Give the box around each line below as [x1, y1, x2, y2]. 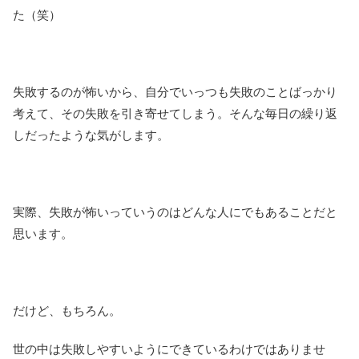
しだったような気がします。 [13, 127, 169, 142]
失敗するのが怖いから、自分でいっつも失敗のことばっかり [13, 84, 337, 99]
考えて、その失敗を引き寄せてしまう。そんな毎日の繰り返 [13, 106, 337, 120]
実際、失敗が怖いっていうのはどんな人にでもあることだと [13, 204, 337, 219]
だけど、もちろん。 [13, 303, 121, 317]
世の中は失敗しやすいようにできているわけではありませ [13, 341, 325, 356]
